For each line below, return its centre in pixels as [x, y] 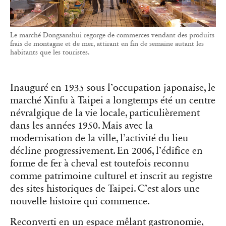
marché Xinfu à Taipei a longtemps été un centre [113, 101]
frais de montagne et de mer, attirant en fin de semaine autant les [107, 44]
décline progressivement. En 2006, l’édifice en [106, 151]
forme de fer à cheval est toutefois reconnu [100, 164]
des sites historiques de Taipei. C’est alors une [105, 189]
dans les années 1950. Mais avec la [81, 126]
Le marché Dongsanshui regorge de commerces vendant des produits [112, 35]
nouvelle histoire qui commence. [80, 202]
